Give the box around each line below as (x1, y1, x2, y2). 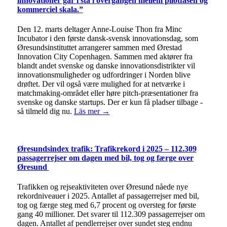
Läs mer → (73, 107, 110, 116)
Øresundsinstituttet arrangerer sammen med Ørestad (17, 43, 182, 52)
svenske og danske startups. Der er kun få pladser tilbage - (17, 98, 203, 107)
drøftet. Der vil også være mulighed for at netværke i (17, 80, 185, 89)
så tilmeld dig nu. (17, 107, 74, 116)
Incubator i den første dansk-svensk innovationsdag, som (17, 34, 198, 43)
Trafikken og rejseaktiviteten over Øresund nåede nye (17, 182, 188, 191)
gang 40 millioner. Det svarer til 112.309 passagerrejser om (17, 209, 205, 218)
